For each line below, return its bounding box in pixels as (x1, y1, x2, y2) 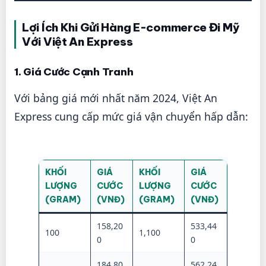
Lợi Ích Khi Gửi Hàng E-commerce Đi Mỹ (22, 20, 240, 34)
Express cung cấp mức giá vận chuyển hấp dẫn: (14, 109, 248, 124)
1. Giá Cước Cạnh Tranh (14, 65, 134, 78)
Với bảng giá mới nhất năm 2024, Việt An (14, 91, 217, 106)
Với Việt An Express (22, 34, 133, 49)
